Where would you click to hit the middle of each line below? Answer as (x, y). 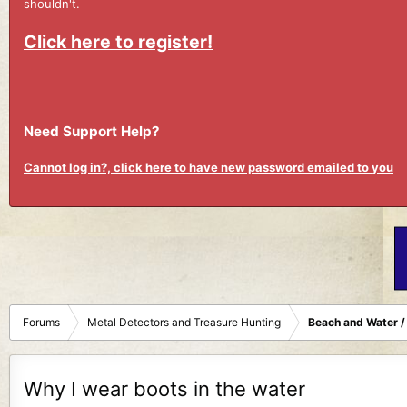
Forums (41, 322)
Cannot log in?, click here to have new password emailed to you (208, 168)
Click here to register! (118, 41)
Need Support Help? (92, 131)
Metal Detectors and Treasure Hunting (184, 322)
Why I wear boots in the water (164, 388)
